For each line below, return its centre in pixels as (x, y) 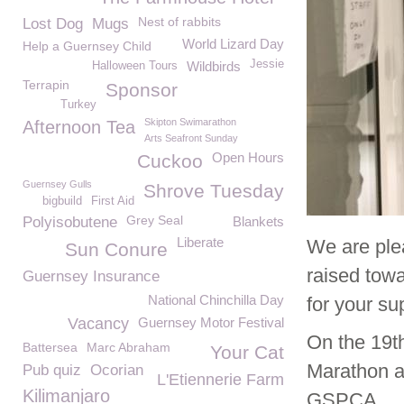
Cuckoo (170, 161)
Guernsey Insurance (91, 276)
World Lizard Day (233, 44)
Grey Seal (155, 220)
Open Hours (248, 157)
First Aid (113, 201)
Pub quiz (52, 370)
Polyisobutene (70, 222)
